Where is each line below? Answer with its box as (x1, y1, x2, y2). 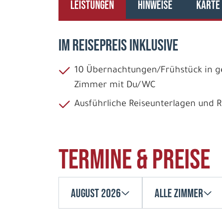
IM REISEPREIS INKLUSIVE (58, 36, 178, 55)
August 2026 (71, 186, 121, 201)
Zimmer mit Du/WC (74, 81, 156, 91)
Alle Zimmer (155, 186, 203, 201)
